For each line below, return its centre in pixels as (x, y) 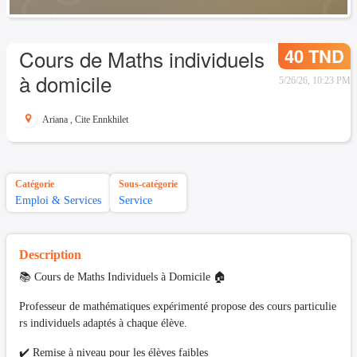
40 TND (314, 56)
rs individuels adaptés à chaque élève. (103, 324)
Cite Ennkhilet (102, 120)
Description (50, 255)
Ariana (55, 120)
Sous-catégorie (148, 184)
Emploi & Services (58, 201)
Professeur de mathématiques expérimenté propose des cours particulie (178, 307)
